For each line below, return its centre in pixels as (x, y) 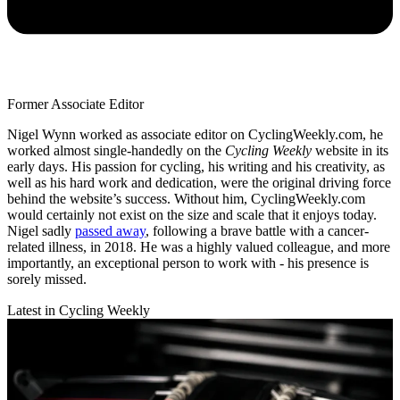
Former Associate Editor (75, 104)
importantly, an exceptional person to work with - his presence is (188, 262)
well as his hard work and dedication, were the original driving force (199, 182)
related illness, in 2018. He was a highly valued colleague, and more (199, 246)
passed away (110, 230)
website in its (352, 150)
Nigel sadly (41, 230)
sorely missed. (49, 279)
